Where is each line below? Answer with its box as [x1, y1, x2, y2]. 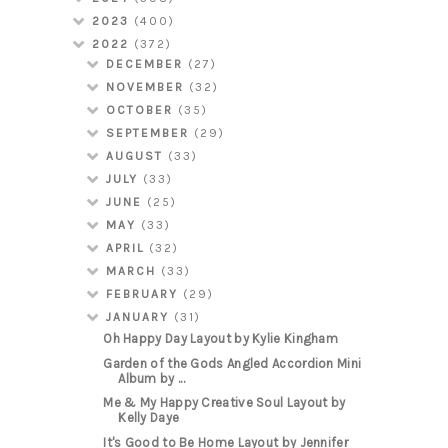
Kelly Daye [118, 410, 180, 426]
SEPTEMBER [106, 126, 195, 141]
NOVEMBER [106, 80, 190, 95]
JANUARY [106, 310, 175, 325]
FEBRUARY [106, 287, 184, 302]
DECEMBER [106, 57, 189, 72]
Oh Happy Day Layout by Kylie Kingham [103, 330, 339, 346]
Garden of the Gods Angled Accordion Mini [103, 355, 362, 371]
